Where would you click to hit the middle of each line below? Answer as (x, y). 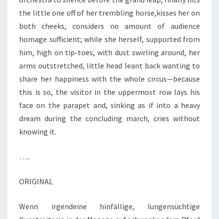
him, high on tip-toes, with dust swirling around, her (109, 53)
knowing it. (38, 132)
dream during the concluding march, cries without (109, 119)
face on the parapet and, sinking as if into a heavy (109, 105)
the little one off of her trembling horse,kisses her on (109, 13)
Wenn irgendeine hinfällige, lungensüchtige (109, 207)
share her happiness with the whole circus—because (109, 79)
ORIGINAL (36, 182)
